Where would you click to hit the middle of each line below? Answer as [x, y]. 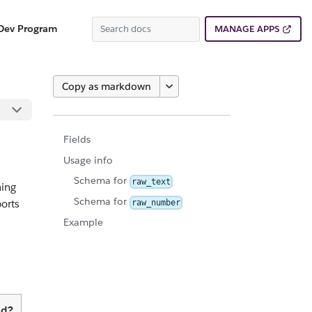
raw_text [151, 181]
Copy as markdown [107, 86]
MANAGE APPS [247, 29]
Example [83, 223]
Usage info [88, 160]
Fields [77, 139]
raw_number [156, 202]
